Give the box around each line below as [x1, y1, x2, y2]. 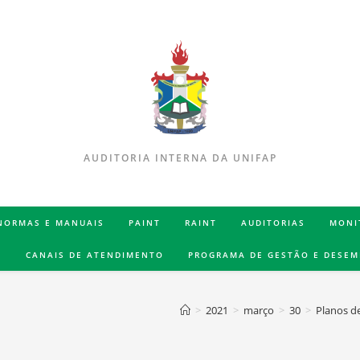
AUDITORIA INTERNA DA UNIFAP [83, 151, 277, 166]
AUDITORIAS [241, 217, 305, 229]
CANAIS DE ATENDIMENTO [26, 249, 164, 261]
